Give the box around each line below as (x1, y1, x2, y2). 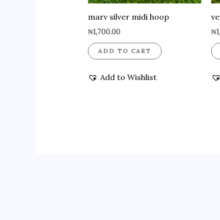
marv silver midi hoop (87, 12, 169, 22)
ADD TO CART (98, 47, 151, 55)
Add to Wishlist (100, 72, 157, 82)
